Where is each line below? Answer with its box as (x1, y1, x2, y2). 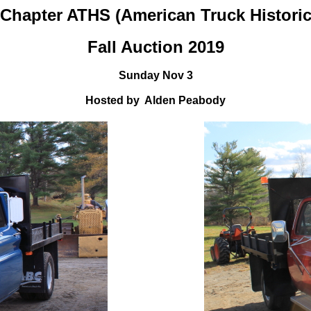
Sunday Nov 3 (118, 69, 193, 81)
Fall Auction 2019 (87, 37, 224, 56)
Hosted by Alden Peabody (85, 94, 226, 106)
